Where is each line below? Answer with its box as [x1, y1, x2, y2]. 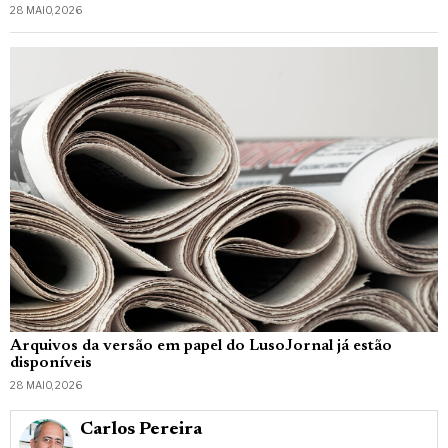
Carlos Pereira [80, 421, 203, 440]
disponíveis [10, 355, 92, 371]
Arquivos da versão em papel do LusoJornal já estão [10, 338, 392, 354]
